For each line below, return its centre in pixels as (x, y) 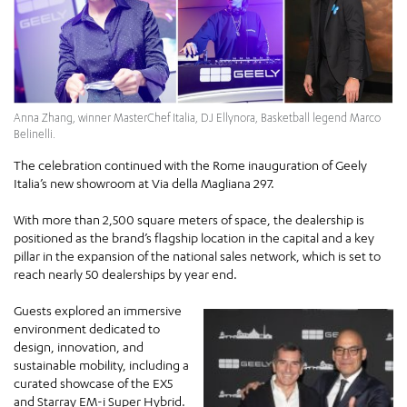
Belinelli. (35, 134)
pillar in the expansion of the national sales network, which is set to (197, 256)
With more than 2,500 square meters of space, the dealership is (189, 220)
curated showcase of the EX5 (93, 383)
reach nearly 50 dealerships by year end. (128, 274)
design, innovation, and (79, 347)
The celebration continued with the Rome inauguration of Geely (190, 165)
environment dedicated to (87, 329)
